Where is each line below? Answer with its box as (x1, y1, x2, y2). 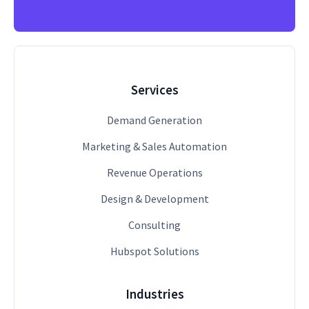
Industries (125, 286, 184, 302)
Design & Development (100, 191, 209, 206)
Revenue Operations (106, 165, 203, 179)
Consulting (128, 217, 181, 232)
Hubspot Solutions (110, 243, 199, 258)
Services (130, 81, 179, 98)
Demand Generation (107, 112, 202, 127)
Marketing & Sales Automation (82, 139, 227, 153)
